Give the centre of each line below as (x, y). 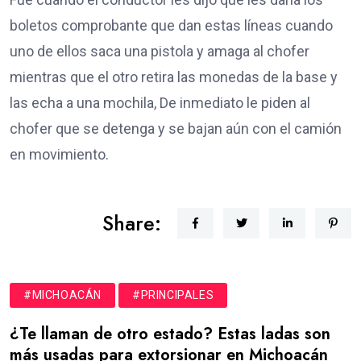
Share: (132, 223)
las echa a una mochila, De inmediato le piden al (160, 102)
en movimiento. (59, 154)
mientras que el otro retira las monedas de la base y (174, 77)
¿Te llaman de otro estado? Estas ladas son (170, 334)
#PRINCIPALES (173, 295)
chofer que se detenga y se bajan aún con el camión (176, 128)
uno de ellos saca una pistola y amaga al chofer (160, 51)
